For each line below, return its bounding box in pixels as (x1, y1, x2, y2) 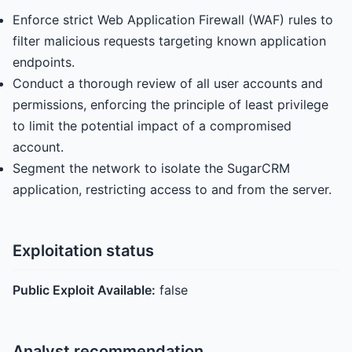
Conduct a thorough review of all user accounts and (13, 75, 323, 91)
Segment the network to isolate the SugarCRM (13, 160, 290, 176)
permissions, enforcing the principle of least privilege (13, 97, 328, 112)
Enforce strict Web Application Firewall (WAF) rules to (13, 12, 333, 27)
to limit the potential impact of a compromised (13, 118, 291, 134)
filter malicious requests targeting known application (13, 33, 326, 49)
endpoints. (13, 54, 75, 70)
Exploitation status (13, 241, 154, 260)
